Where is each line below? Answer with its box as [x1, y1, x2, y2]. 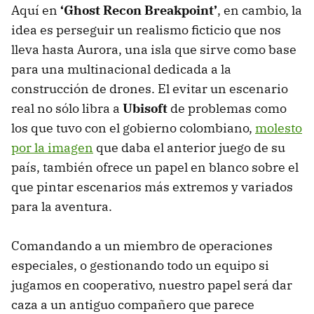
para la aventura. [11, 198, 112, 214]
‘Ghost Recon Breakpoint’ [60, 1, 217, 18]
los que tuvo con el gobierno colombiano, [11, 119, 255, 136]
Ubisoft [123, 100, 168, 116]
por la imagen [11, 139, 93, 156]
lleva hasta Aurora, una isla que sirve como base [11, 41, 296, 57]
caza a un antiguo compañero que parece [11, 296, 254, 313]
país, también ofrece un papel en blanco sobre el [11, 158, 299, 175]
